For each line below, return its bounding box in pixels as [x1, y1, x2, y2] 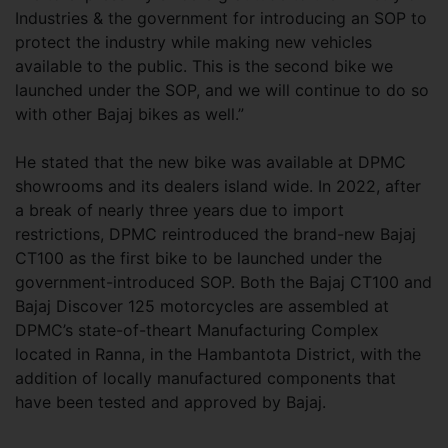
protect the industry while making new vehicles [15, 32, 372, 53]
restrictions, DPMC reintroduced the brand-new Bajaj [15, 224, 416, 245]
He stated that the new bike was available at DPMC [15, 152, 406, 173]
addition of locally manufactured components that [15, 368, 396, 389]
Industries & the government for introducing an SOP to [15, 8, 427, 29]
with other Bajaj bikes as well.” [15, 104, 244, 125]
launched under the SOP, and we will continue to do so [15, 80, 429, 101]
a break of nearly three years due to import [15, 200, 344, 221]
